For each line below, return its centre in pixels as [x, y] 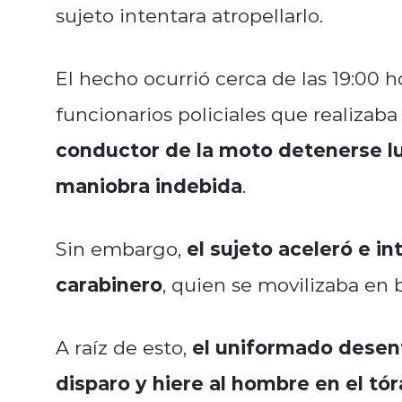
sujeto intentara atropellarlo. [189, 15]
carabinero [109, 284]
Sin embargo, [118, 248]
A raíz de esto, [124, 347]
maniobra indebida [149, 185]
